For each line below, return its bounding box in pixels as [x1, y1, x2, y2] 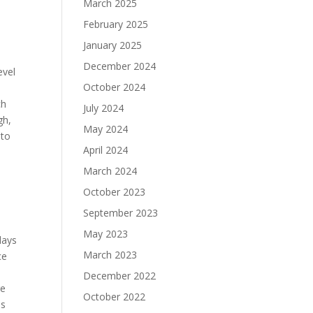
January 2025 [83, 38, 143, 52]
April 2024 [83, 143, 129, 156]
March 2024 [83, 164, 138, 177]
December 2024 [83, 59, 156, 73]
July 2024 [83, 101, 124, 115]
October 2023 [83, 185, 146, 198]
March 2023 [83, 248, 138, 261]
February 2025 [83, 17, 149, 31]
